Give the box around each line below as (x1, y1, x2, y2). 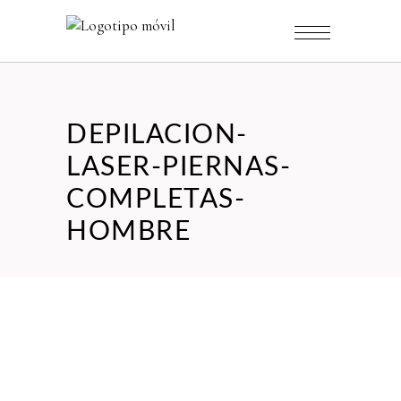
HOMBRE (66, 218, 191, 245)
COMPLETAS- (66, 186, 245, 213)
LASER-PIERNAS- (66, 154, 291, 181)
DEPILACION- (66, 122, 248, 149)
